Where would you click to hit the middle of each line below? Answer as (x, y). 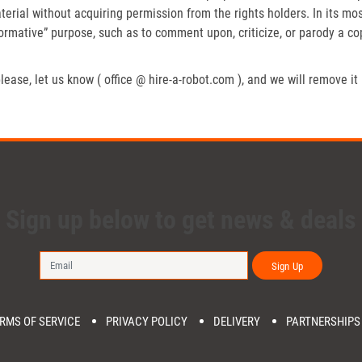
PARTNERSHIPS (323, 322)
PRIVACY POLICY (147, 322)
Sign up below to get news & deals (181, 219)
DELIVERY (236, 322)
